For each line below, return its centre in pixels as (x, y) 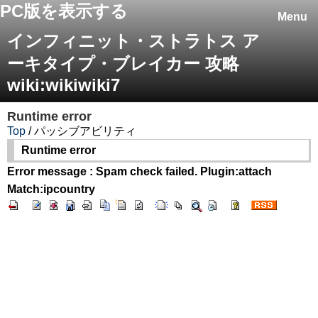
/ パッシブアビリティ (81, 131)
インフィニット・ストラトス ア (133, 41)
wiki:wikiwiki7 (64, 85)
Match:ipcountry (51, 189)
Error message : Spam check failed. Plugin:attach (139, 171)
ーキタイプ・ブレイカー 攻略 (123, 64)
